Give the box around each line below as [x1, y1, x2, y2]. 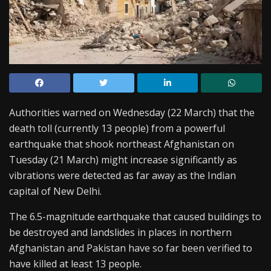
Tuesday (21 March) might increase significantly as [9, 153, 237, 167]
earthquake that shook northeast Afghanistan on [9, 137, 234, 151]
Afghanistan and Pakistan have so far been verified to [9, 241, 252, 255]
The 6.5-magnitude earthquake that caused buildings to [9, 210, 261, 224]
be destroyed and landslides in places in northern [9, 226, 232, 240]
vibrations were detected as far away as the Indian [9, 169, 236, 183]
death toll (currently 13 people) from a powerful [9, 122, 225, 135]
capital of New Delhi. [9, 184, 102, 198]
